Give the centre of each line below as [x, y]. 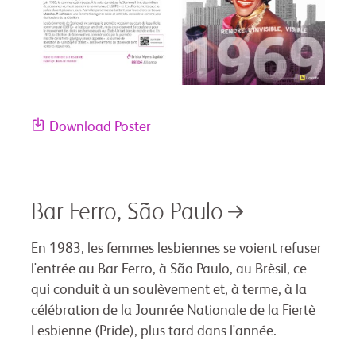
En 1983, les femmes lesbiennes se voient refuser [176, 248]
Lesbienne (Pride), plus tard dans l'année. [154, 331]
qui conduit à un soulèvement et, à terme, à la [169, 290]
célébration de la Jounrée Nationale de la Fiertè [173, 310]
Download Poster [100, 127]
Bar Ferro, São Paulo [127, 213]
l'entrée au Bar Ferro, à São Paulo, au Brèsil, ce [169, 269]
